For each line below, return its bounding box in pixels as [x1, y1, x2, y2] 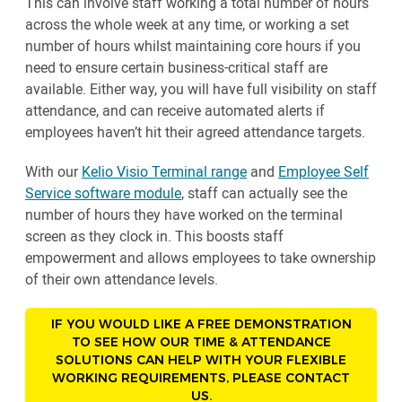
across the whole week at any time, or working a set [25, 14, 349, 35]
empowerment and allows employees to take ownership [25, 248, 376, 268]
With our [25, 162, 82, 182]
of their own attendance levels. [25, 269, 218, 290]
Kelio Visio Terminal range [82, 162, 247, 182]
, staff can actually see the [181, 183, 347, 204]
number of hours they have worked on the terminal [25, 205, 343, 225]
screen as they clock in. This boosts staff [25, 226, 284, 247]
